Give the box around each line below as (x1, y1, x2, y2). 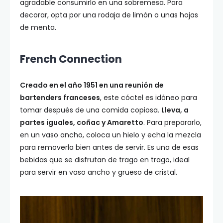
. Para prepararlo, (143, 117, 202, 128)
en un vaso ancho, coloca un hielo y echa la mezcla (20, 130, 201, 140)
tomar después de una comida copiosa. (20, 105, 161, 115)
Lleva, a (161, 105, 189, 115)
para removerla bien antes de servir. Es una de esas (20, 142, 199, 153)
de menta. (20, 22, 56, 33)
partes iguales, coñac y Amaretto (20, 117, 143, 128)
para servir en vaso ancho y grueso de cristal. (20, 167, 177, 178)
